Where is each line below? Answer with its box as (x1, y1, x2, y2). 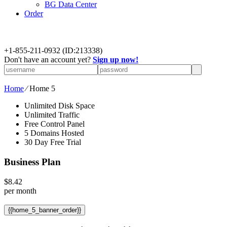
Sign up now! (93, 55, 138, 64)
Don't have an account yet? (4, 55, 93, 64)
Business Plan (4, 157, 61, 168)
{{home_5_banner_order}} (8, 206, 81, 214)
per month (4, 186, 36, 195)
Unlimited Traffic (24, 110, 80, 120)
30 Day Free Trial (24, 138, 81, 147)
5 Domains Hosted (24, 129, 84, 138)
